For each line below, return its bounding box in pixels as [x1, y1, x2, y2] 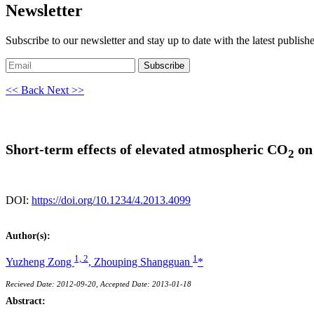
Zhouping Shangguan [94, 256, 193, 268]
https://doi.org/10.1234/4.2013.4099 [32, 193, 191, 206]
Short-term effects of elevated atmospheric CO [6, 142, 288, 158]
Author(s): [6, 230, 50, 241]
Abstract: [6, 296, 46, 307]
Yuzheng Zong [6, 256, 74, 268]
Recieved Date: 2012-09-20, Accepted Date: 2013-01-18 [6, 280, 191, 289]
